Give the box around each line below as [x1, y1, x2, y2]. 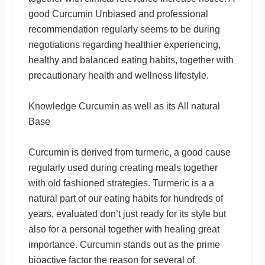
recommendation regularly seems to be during [28, 24, 220, 34]
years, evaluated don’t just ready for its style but [28, 208, 226, 219]
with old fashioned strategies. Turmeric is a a [28, 177, 214, 188]
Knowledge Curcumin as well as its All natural [28, 101, 220, 111]
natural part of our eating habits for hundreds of [28, 193, 223, 203]
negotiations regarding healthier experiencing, [28, 39, 221, 50]
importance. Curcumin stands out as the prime [28, 239, 220, 250]
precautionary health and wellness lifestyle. [28, 70, 209, 80]
